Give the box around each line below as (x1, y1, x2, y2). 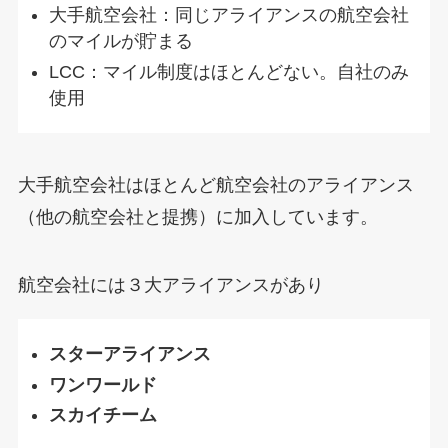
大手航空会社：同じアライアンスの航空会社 (49, 5, 410, 26)
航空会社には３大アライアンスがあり (17, 274, 324, 295)
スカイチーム (49, 405, 158, 426)
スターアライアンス (49, 344, 212, 365)
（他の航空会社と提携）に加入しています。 (17, 206, 378, 227)
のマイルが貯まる (49, 31, 194, 52)
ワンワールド (49, 374, 158, 395)
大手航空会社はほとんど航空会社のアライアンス (17, 174, 414, 195)
